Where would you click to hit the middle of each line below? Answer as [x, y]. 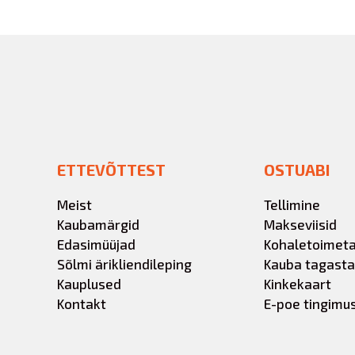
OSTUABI [297, 170]
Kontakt [82, 303]
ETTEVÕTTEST [111, 170]
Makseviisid [300, 224]
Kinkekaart [298, 284]
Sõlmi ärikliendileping [124, 264]
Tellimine [292, 204]
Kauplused [89, 284]
